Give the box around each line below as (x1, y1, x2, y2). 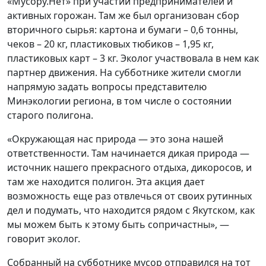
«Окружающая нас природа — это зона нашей (7, 132, 223, 145)
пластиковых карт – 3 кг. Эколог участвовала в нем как (7, 51, 259, 65)
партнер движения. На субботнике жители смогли (7, 65, 241, 79)
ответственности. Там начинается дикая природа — (7, 146, 249, 160)
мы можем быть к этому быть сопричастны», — (7, 217, 229, 231)
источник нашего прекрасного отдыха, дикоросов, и (7, 160, 252, 174)
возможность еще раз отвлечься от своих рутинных (7, 189, 252, 202)
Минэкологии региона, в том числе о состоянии (7, 94, 232, 107)
